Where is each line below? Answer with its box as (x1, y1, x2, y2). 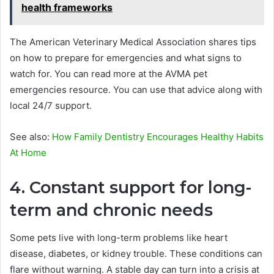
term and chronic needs (10, 200, 213, 221)
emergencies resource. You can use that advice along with (10, 84, 262, 96)
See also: (10, 131, 52, 143)
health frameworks (21, 1, 113, 14)
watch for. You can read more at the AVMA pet (10, 68, 207, 80)
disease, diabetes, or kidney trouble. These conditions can (10, 247, 262, 259)
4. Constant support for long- (10, 177, 251, 198)
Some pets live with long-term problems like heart (10, 231, 228, 243)
